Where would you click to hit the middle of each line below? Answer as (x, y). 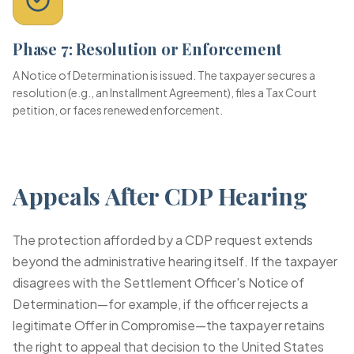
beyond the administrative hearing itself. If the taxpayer (175, 261)
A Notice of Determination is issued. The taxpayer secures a (164, 75)
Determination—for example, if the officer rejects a (160, 304)
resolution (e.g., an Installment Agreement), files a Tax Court (165, 92)
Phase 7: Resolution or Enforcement (148, 49)
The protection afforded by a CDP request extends (163, 240)
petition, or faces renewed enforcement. (118, 110)
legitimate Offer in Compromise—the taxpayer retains (169, 325)
